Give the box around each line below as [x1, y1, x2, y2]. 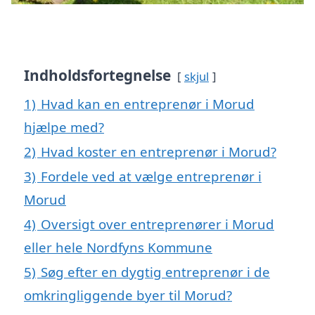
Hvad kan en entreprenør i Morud [41, 94, 255, 112]
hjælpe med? [24, 117, 104, 136]
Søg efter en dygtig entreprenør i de [41, 262, 270, 281]
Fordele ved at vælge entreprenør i [41, 167, 262, 185]
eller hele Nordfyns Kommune [24, 238, 212, 256]
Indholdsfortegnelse [24, 65, 171, 85]
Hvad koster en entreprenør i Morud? [41, 142, 276, 160]
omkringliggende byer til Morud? [24, 285, 232, 304]
